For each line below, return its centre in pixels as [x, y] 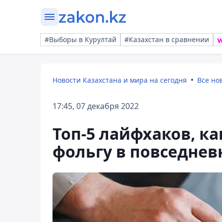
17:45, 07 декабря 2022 [96, 106]
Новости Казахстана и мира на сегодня [120, 80]
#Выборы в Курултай [81, 39]
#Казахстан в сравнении [167, 39]
